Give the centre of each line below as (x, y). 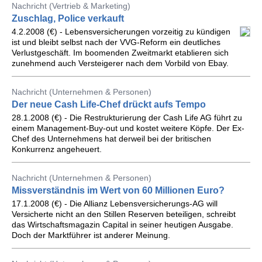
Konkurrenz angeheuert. (57, 149)
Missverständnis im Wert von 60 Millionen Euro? (118, 190)
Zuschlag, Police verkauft (68, 18)
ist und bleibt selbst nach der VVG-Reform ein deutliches (116, 42)
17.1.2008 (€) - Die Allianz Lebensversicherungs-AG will (115, 204)
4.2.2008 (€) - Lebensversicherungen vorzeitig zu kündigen (121, 32)
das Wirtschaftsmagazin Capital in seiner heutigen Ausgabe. (123, 225)
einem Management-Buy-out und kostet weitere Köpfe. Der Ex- (128, 128)
